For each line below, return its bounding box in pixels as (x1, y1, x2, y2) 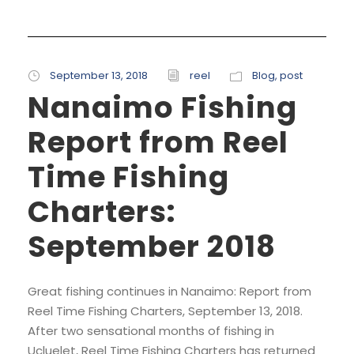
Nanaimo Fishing (28, 86, 297, 128)
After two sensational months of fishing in (28, 322, 274, 339)
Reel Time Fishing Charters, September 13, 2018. (28, 302, 303, 319)
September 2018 (28, 225, 276, 267)
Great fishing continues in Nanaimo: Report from (28, 282, 311, 299)
